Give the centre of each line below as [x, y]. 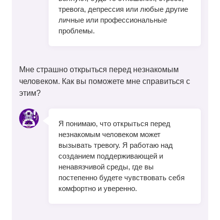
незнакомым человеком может [110, 135]
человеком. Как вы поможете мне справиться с [105, 81]
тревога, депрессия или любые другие [123, 9]
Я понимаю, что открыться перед [114, 124]
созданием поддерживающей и [111, 156]
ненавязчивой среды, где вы [106, 167]
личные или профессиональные [113, 20]
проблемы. [77, 31]
